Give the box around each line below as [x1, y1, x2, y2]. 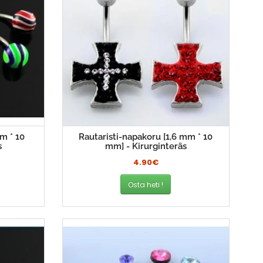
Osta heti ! [128, 179, 164, 190]
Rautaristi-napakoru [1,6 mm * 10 [79, 131, 213, 143]
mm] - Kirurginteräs [104, 141, 187, 152]
